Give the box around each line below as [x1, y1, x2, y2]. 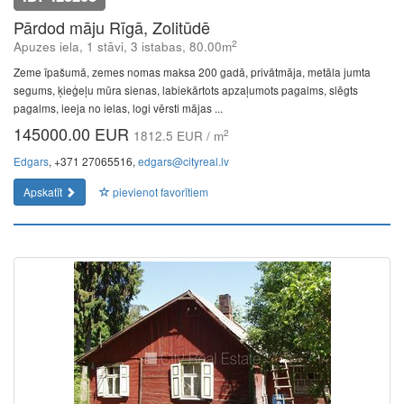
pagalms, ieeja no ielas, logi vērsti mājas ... [14, 100, 223, 115]
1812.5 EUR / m [133, 127, 224, 144]
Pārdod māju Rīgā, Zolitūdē [14, 15, 210, 39]
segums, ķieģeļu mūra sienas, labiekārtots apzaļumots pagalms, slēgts [14, 82, 358, 97]
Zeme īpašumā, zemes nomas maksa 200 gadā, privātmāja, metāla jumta [14, 64, 371, 79]
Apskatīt [23, 184, 65, 199]
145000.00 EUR [14, 122, 133, 145]
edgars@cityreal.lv [138, 153, 229, 169]
